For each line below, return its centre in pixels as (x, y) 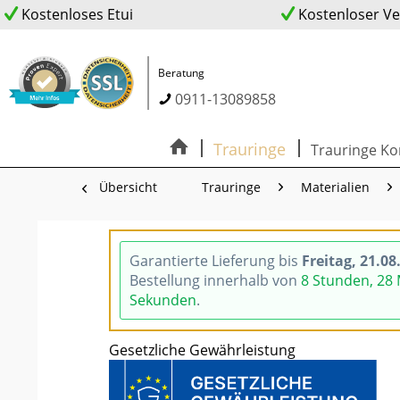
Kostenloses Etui (75, 14)
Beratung (181, 73)
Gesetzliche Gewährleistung (202, 350)
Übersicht (128, 187)
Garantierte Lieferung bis (216, 261)
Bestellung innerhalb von (215, 280)
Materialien (335, 187)
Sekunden (163, 300)
